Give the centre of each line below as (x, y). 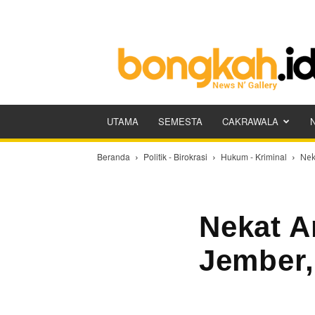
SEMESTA (180, 121)
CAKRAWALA (250, 121)
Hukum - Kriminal (254, 156)
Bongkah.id (242, 42)
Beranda (114, 156)
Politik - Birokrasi (175, 156)
